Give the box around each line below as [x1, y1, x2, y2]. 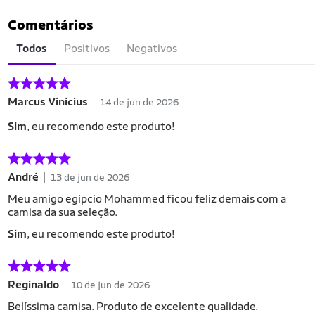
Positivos [64, 41, 110, 55]
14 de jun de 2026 [100, 96, 179, 108]
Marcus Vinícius [8, 95, 88, 108]
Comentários [8, 16, 94, 33]
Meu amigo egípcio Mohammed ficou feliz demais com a [8, 192, 286, 205]
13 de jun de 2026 [51, 171, 129, 183]
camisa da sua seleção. [8, 205, 117, 219]
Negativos [127, 41, 177, 55]
